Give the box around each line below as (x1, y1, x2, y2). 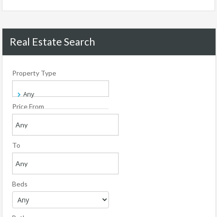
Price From (12, 102, 44, 110)
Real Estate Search (10, 35, 95, 47)
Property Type (12, 69, 56, 77)
